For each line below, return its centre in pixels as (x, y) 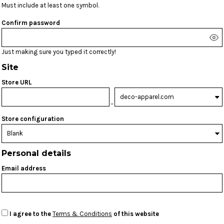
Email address (24, 168)
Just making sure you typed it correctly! (59, 52)
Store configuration (33, 119)
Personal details (36, 153)
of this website (135, 214)
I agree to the (31, 214)
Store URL (16, 82)
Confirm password (31, 23)
